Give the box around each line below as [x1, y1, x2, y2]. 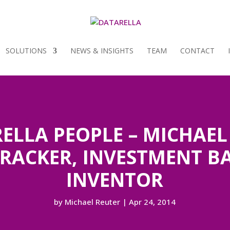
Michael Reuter [65, 196, 121, 207]
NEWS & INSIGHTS [70, 46, 133, 55]
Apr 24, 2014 [129, 196, 176, 207]
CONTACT [180, 46, 215, 55]
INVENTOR [66, 166, 164, 193]
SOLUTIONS [6, 46, 47, 55]
